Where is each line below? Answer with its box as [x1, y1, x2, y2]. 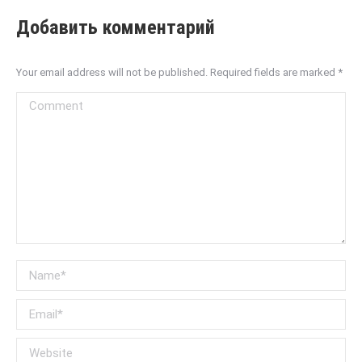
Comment [16, 95, 72, 111]
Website [16, 340, 64, 356]
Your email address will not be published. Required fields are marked [16, 66, 338, 79]
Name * [16, 263, 58, 279]
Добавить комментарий [16, 16, 215, 40]
